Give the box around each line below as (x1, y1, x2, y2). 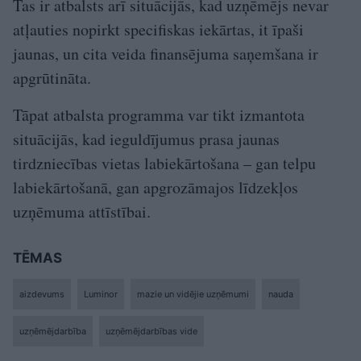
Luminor (84, 288, 118, 300)
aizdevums (19, 288, 64, 300)
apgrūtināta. (13, 66, 91, 89)
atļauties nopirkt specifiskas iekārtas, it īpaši (13, 18, 304, 40)
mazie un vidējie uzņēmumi (137, 288, 249, 300)
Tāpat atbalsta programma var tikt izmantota (13, 103, 305, 126)
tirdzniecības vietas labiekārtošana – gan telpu (13, 151, 316, 174)
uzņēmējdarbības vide (106, 325, 197, 337)
